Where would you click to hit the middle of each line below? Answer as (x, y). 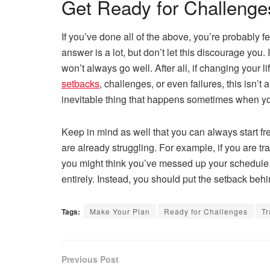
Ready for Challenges (206, 212)
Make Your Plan (120, 212)
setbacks (80, 84)
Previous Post (90, 259)
